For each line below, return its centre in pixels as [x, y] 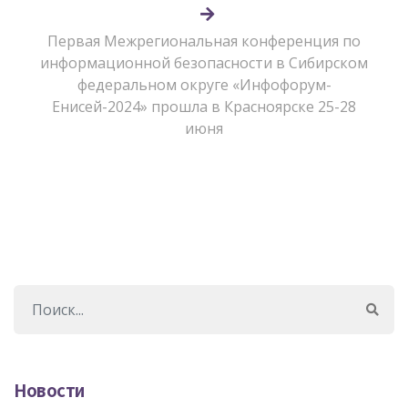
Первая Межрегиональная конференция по [204, 41]
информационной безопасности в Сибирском [204, 62]
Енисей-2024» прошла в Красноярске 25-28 [204, 106]
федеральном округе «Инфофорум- [204, 84]
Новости [49, 389]
